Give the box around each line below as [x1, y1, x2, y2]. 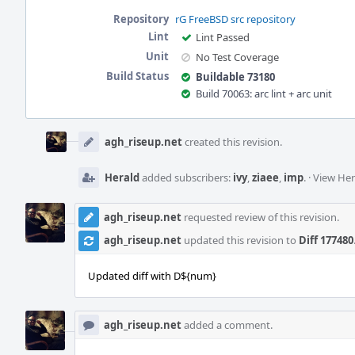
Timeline [25, 133, 71, 147]
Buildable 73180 [196, 70, 275, 84]
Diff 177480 [299, 233, 353, 247]
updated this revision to [181, 233, 299, 247]
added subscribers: [139, 170, 233, 185]
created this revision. [182, 135, 282, 149]
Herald [105, 170, 139, 185]
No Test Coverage [196, 50, 279, 64]
